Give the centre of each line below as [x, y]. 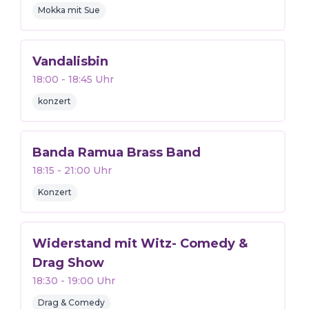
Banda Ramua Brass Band [116, 152]
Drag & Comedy [71, 302]
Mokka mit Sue [69, 10]
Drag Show [68, 263]
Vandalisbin [70, 61]
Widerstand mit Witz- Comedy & [140, 243]
